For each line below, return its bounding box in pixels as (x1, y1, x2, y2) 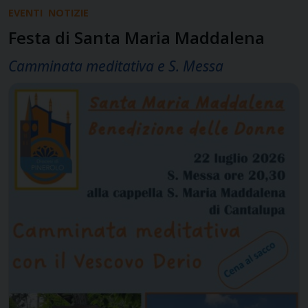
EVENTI (8, 6, 43, 20)
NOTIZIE (48, 6, 89, 20)
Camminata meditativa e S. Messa (8, 56, 223, 76)
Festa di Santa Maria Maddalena (8, 26, 265, 49)
